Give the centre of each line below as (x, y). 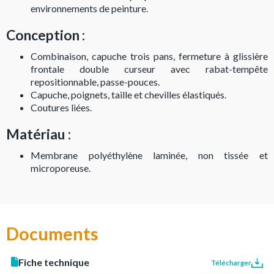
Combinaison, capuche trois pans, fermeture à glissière (149, 56)
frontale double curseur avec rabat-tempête (149, 69)
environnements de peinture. (89, 8)
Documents (52, 234)
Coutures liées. (61, 107)
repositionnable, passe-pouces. (95, 82)
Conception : (46, 35)
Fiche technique (54, 262)
